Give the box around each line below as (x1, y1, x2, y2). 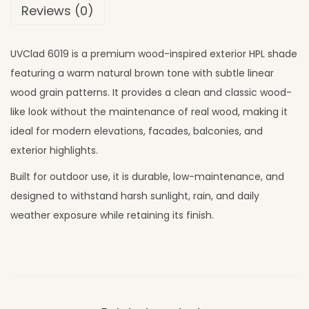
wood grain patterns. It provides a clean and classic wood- (10, 86, 292, 100)
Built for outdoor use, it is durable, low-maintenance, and (10, 170, 284, 184)
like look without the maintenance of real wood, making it (10, 105, 288, 119)
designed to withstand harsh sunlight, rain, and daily (10, 189, 259, 203)
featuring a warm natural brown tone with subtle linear (10, 66, 274, 81)
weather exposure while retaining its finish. (10, 208, 214, 223)
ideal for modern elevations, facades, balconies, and (10, 124, 263, 139)
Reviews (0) (21, 2, 94, 20)
